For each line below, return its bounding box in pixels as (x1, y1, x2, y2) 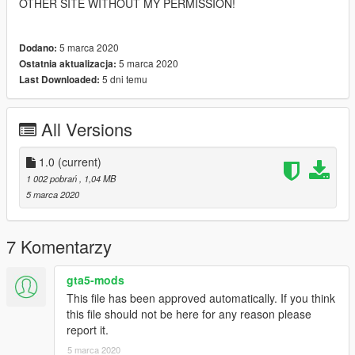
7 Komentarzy (6, 234, 112, 259)
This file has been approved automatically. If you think (67, 290, 335, 307)
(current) (58, 154, 101, 170)
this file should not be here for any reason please (67, 306, 311, 323)
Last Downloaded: (19, 73, 100, 87)
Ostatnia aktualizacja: (19, 57, 116, 71)
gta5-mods (67, 272, 124, 288)
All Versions (41, 116, 132, 142)
